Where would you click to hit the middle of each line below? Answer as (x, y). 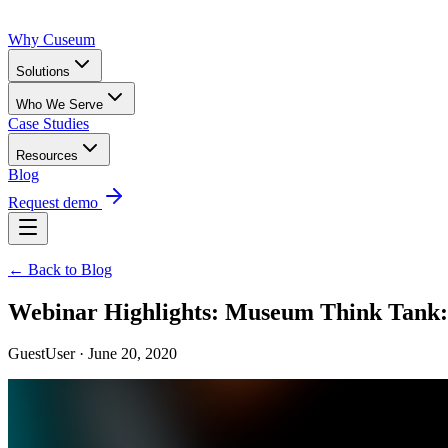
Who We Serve (59, 104)
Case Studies (48, 123)
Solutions (43, 71)
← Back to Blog (60, 269)
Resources (47, 155)
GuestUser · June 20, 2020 (92, 354)
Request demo (55, 202)
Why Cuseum (51, 39)
